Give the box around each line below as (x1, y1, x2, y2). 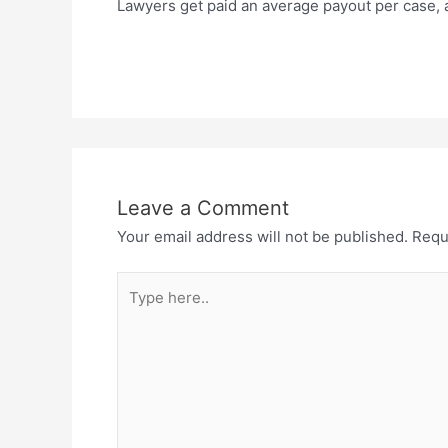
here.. (116, 302, 157, 322)
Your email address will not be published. (117, 226, 408, 246)
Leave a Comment (117, 195, 289, 220)
